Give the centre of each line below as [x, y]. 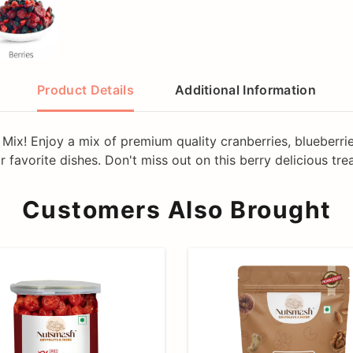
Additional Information [245, 89]
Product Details [85, 89]
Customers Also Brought [176, 209]
